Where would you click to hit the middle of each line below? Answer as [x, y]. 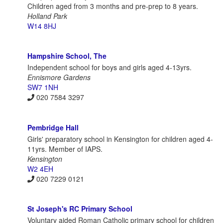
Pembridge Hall [53, 127]
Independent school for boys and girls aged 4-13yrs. [110, 67]
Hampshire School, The [67, 56]
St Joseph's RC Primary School [80, 208]
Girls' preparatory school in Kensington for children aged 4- [120, 139]
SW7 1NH [43, 87]
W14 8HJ [42, 26]
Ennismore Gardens [59, 77]
